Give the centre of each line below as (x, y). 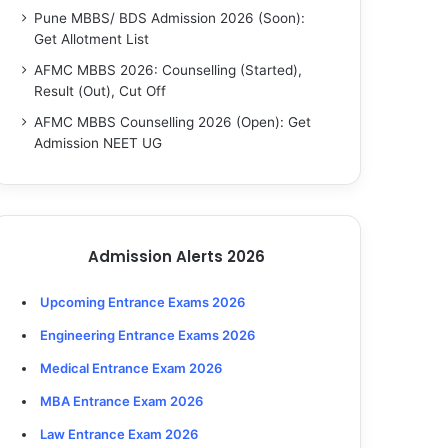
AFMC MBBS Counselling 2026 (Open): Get (173, 122)
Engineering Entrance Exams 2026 (148, 335)
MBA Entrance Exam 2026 (122, 401)
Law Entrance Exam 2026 (119, 434)
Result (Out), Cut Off (100, 91)
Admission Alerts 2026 (176, 256)
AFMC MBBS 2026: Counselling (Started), (168, 70)
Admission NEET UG (98, 143)
